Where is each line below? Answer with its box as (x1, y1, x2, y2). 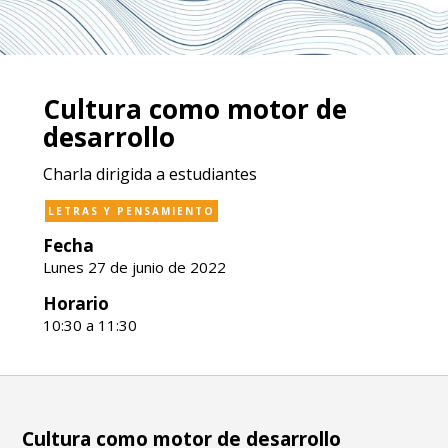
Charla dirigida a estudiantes (42, 163, 257, 185)
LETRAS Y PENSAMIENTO (47, 204, 215, 218)
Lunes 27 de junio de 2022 (42, 257, 226, 277)
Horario (42, 292, 109, 315)
